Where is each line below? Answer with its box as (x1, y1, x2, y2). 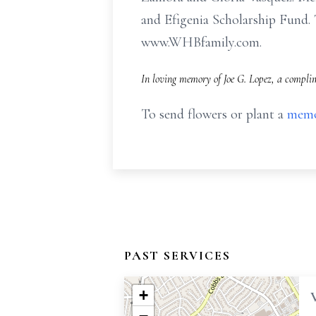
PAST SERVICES (124, 248, 231, 263)
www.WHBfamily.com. (141, 34, 262, 51)
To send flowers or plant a (141, 106, 287, 123)
